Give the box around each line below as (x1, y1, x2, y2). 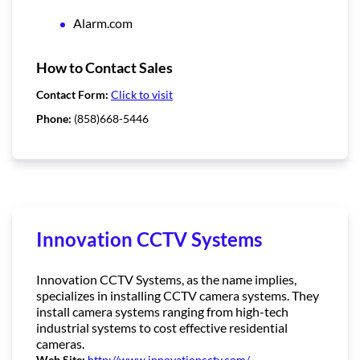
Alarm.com (73, 15, 133, 31)
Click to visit (111, 88, 173, 102)
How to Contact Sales (36, 59, 173, 77)
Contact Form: (36, 88, 111, 102)
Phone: (36, 112, 74, 126)
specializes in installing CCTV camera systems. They (36, 288, 319, 304)
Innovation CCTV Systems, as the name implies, (36, 272, 297, 288)
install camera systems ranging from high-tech (36, 304, 288, 320)
